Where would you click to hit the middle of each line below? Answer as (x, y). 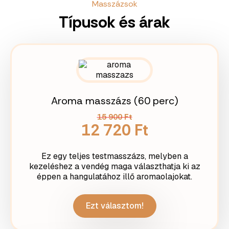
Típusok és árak (114, 22)
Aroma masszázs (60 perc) (114, 101)
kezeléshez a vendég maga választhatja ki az (114, 166)
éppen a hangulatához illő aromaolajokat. (114, 177)
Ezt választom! (114, 206)
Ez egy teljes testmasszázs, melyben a (114, 156)
